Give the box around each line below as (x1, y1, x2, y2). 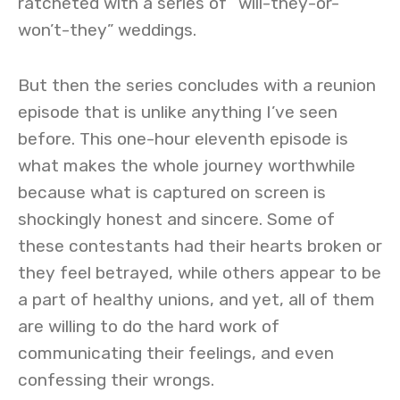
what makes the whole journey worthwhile (18, 155, 355, 176)
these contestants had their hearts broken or (18, 236, 382, 256)
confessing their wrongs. (18, 370, 214, 390)
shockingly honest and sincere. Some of (18, 209, 335, 229)
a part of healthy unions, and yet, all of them (18, 289, 375, 310)
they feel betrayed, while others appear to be (18, 262, 381, 283)
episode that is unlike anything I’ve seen (18, 102, 337, 122)
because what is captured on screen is (18, 182, 326, 203)
